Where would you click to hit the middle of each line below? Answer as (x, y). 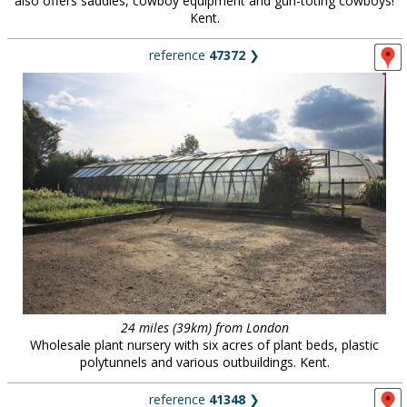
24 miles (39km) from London (204, 328)
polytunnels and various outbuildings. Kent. (204, 362)
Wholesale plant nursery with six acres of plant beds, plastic (204, 345)
